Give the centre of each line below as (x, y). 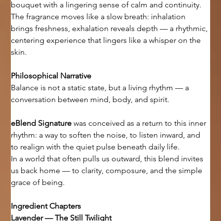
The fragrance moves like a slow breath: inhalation (99, 17)
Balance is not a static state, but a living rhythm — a (101, 88)
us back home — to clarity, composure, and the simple (108, 171)
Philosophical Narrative (51, 76)
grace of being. (38, 183)
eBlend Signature (41, 123)
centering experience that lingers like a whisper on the (107, 40)
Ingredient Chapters (46, 206)
